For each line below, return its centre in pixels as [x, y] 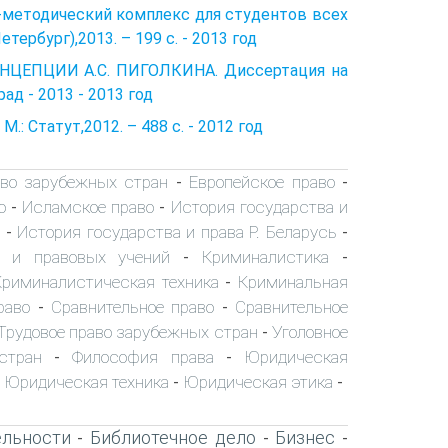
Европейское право [262, 181]
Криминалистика [266, 256]
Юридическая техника [86, 381]
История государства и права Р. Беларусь [177, 231]
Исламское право [88, 206]
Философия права [143, 356]
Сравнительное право [132, 306]
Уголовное [310, 331]
